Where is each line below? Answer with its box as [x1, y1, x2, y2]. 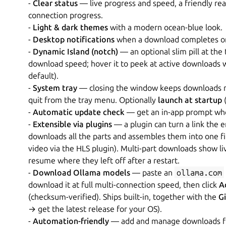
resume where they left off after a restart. [28, 155, 180, 165]
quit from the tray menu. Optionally [28, 95, 158, 104]
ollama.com [177, 167, 222, 177]
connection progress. [28, 10, 103, 20]
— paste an [130, 167, 175, 177]
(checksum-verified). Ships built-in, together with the [28, 192, 218, 201]
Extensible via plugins [33, 119, 112, 129]
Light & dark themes [33, 22, 108, 32]
